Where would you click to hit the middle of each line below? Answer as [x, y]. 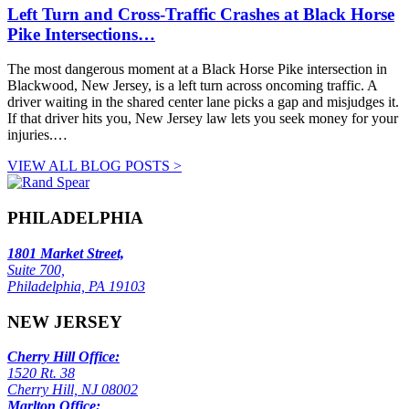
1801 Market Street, [66, 253]
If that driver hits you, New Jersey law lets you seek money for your [203, 119]
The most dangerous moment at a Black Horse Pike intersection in [197, 69]
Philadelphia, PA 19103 [76, 286]
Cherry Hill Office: [63, 357]
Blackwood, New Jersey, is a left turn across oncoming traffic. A [192, 86]
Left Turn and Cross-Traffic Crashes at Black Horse [201, 14]
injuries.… [37, 135]
